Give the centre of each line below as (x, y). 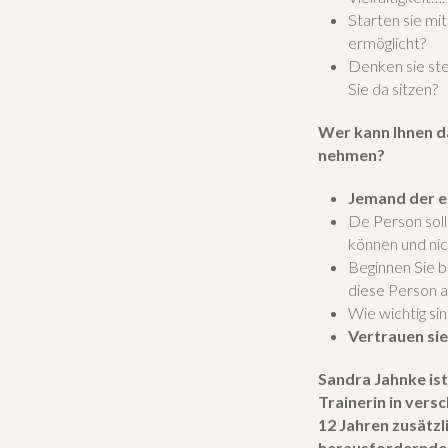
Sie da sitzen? (393, 88)
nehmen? (351, 154)
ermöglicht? (387, 42)
